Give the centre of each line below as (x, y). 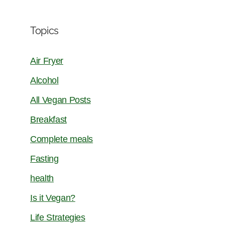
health (42, 178)
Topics (44, 30)
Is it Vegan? (53, 198)
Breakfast (48, 119)
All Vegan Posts (61, 100)
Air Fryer (47, 61)
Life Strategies (58, 217)
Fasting (44, 158)
